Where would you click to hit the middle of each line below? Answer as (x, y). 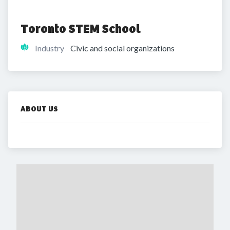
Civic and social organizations (122, 48)
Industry (50, 48)
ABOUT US (39, 109)
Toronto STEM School (81, 29)
